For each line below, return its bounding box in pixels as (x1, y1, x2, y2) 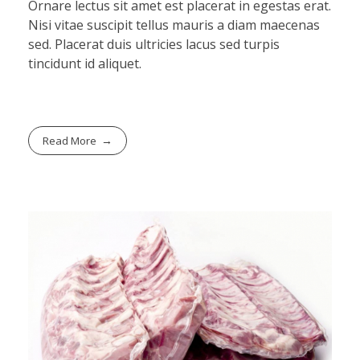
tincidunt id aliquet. (28, 54, 141, 72)
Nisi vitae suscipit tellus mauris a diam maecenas (28, 15, 320, 34)
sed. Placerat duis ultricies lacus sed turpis (28, 35, 280, 53)
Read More (43, 133, 97, 148)
